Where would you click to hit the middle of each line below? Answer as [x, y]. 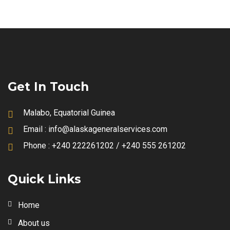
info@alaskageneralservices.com [108, 129]
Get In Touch [48, 87]
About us [34, 223]
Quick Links [44, 179]
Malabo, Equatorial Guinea [69, 113]
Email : [36, 129]
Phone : [37, 146]
